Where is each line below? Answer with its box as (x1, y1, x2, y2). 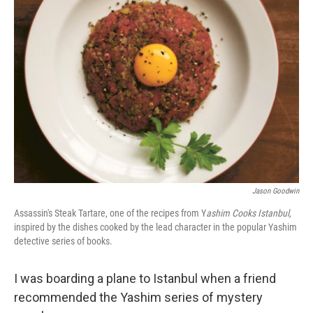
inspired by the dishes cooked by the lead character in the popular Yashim (14, 221, 297, 233)
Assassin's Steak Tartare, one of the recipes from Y (14, 208, 206, 219)
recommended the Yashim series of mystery (14, 290, 263, 305)
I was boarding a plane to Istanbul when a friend (14, 271, 276, 286)
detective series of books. (14, 235, 112, 247)
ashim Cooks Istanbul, (206, 208, 291, 219)
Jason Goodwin (252, 187, 299, 196)
